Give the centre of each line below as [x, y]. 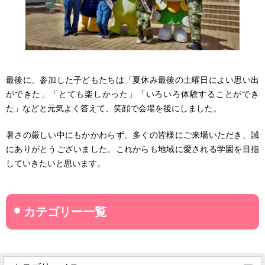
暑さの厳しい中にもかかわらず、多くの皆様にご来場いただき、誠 [132, 135]
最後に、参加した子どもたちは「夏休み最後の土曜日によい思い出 [132, 80]
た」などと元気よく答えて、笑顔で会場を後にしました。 [114, 109]
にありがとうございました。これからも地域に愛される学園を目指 [132, 149]
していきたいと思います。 [56, 164]
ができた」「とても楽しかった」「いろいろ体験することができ [132, 94]
